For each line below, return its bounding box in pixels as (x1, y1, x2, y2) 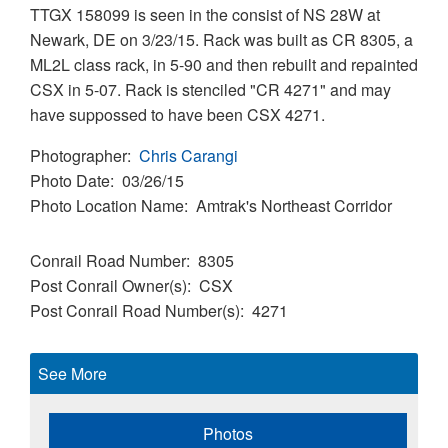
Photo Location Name (30, 194, 184, 218)
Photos (203, 422, 253, 446)
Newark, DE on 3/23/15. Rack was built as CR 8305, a (30, 28, 413, 52)
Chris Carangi (139, 144, 238, 168)
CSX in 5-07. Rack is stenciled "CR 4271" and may (30, 78, 391, 102)
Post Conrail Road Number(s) (30, 299, 240, 323)
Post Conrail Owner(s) (30, 274, 187, 298)
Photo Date (30, 169, 110, 193)
